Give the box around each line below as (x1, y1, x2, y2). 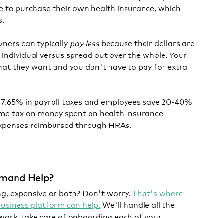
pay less (70, 37, 100, 48)
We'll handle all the (100, 199, 175, 210)
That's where (132, 187, 183, 198)
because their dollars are (99, 37, 195, 48)
